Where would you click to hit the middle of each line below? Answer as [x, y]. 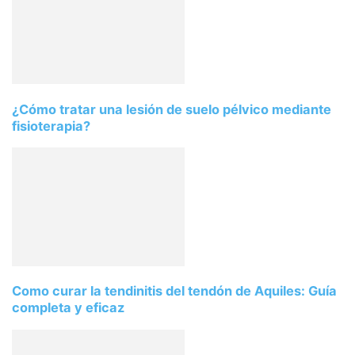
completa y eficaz [68, 308]
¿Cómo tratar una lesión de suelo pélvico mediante [172, 109]
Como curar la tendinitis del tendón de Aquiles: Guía [174, 291]
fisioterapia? [51, 126]
